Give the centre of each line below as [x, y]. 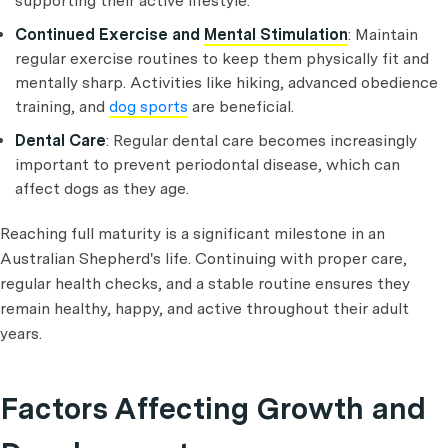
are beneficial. [241, 107]
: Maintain [383, 35]
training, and [62, 107]
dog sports [148, 107]
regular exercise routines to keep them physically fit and [222, 59]
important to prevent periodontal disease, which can [207, 165]
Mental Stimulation [276, 35]
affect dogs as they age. [102, 189]
